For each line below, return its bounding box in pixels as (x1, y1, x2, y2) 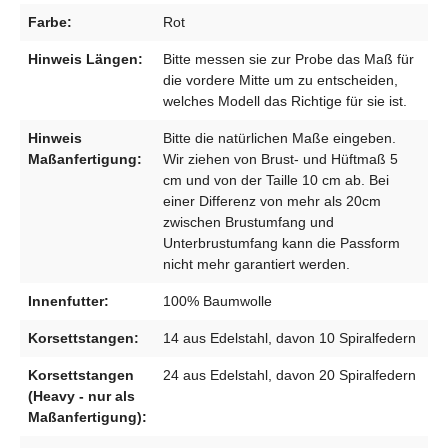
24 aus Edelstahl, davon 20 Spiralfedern (163, 366, 416, 383)
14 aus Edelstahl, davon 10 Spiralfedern (163, 329, 416, 346)
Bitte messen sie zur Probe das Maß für (163, 50, 414, 67)
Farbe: (28, 13, 72, 30)
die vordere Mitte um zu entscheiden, (163, 71, 398, 88)
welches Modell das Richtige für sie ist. (163, 92, 407, 109)
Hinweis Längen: (28, 50, 143, 67)
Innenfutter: (28, 292, 109, 309)
